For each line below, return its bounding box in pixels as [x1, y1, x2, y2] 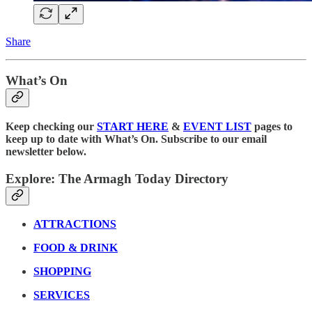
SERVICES [33, 289, 90, 302]
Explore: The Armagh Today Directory [6, 171, 228, 186]
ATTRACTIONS [33, 218, 116, 231]
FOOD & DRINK [33, 242, 118, 254]
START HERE [97, 120, 169, 132]
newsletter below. [6, 145, 86, 157]
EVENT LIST [183, 120, 251, 132]
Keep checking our [6, 120, 97, 132]
